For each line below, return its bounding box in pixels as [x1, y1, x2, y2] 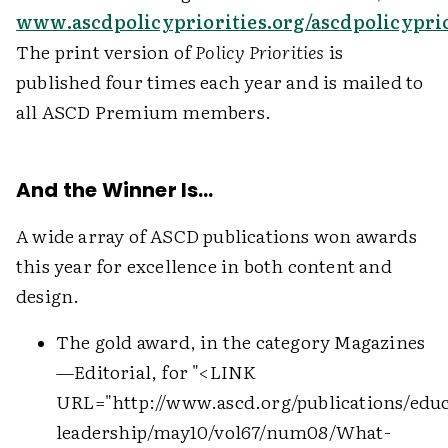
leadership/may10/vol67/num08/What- [56, 418, 391, 445]
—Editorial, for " [56, 358, 200, 385]
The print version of [16, 38, 196, 65]
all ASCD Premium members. [16, 98, 271, 125]
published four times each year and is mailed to [16, 68, 424, 95]
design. [16, 282, 80, 309]
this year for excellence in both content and [16, 252, 392, 279]
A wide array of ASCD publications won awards [16, 222, 417, 249]
